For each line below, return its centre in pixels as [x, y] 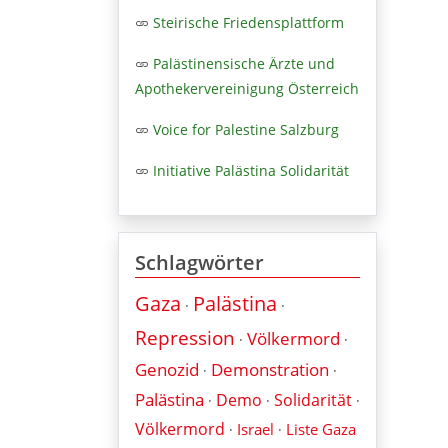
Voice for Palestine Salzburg [246, 129]
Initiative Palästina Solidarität [251, 170]
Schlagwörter [199, 262]
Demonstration [270, 369]
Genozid [167, 369]
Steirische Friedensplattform [248, 22]
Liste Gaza [321, 428]
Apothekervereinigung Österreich [247, 88]
